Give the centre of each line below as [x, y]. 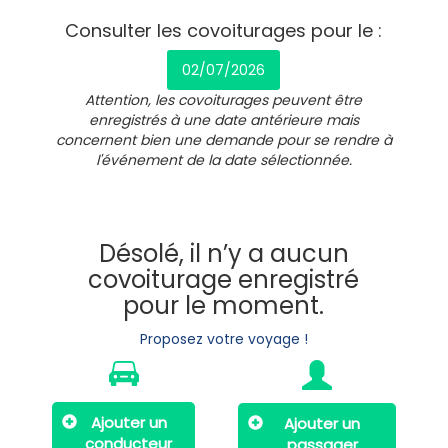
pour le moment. [224, 305]
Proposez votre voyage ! [223, 339]
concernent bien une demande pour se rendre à [223, 140]
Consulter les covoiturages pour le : [224, 30]
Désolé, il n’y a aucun [223, 253]
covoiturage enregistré [224, 279]
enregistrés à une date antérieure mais [223, 120]
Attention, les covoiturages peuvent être [224, 100]
